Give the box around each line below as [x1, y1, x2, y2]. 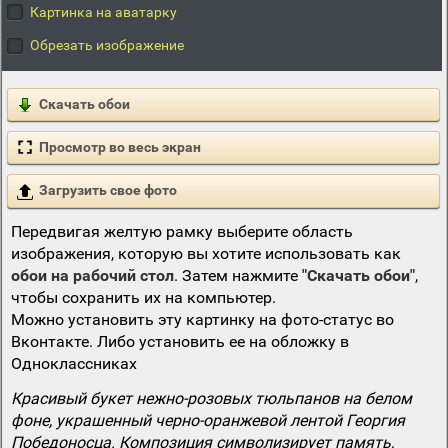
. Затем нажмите [173, 265, 302, 285]
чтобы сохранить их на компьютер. [10, 287, 276, 307]
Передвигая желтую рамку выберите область [10, 221, 353, 241]
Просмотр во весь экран [39, 139, 201, 155]
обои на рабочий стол [10, 265, 174, 285]
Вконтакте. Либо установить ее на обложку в [10, 331, 349, 351]
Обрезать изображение [30, 37, 184, 54]
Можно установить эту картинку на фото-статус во [10, 309, 394, 329]
